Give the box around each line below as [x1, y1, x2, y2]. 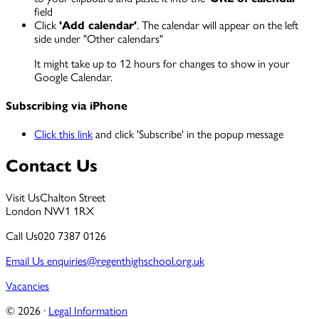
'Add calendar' [59, 18, 137, 32]
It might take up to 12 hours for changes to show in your [34, 56, 290, 70]
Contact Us [6, 155, 98, 177]
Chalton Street [40, 191, 105, 205]
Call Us [6, 229, 38, 244]
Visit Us [6, 191, 40, 205]
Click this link [34, 127, 93, 142]
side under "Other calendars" [34, 31, 163, 46]
